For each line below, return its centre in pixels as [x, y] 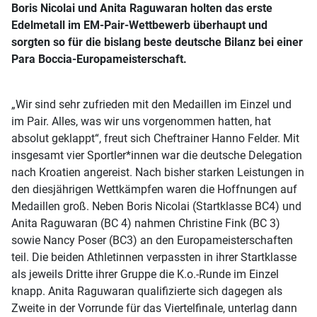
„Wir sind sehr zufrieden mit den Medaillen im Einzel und [151, 104]
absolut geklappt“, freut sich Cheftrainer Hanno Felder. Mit [155, 138]
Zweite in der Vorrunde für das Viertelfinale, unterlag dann [154, 308]
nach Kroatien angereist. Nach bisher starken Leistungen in [158, 172]
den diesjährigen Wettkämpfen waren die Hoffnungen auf [154, 189]
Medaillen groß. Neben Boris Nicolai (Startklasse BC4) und [156, 206]
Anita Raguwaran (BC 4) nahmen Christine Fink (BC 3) [146, 223]
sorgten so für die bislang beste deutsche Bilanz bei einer [157, 42]
